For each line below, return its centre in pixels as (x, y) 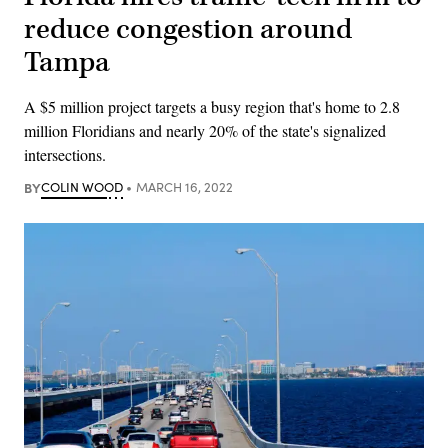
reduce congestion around (188, 29)
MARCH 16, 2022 (184, 186)
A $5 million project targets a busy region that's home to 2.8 (212, 106)
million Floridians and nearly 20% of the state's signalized (205, 130)
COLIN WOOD (82, 186)
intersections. (65, 154)
